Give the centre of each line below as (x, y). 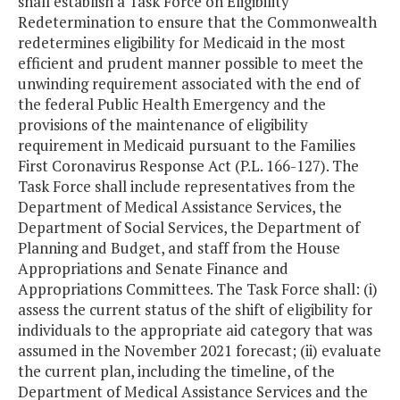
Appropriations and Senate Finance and (153, 269)
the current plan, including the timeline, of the (176, 371)
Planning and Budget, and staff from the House (179, 248)
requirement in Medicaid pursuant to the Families (187, 146)
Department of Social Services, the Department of (189, 228)
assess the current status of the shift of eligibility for (195, 310)
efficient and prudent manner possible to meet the (191, 63)
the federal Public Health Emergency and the (172, 104)
